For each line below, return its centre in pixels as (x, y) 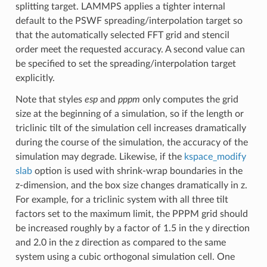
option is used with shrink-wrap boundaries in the (137, 171)
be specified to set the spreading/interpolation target (125, 63)
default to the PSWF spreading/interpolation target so (129, 21)
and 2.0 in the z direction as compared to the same (120, 242)
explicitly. (35, 78)
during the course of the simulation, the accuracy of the (131, 142)
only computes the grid (189, 99)
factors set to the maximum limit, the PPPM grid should (131, 214)
